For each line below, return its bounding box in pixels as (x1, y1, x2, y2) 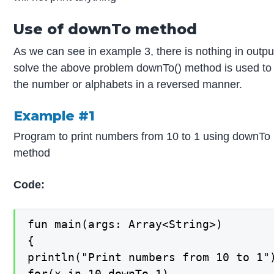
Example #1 (13, 107, 95, 124)
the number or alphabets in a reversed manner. (13, 78, 243, 91)
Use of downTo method (13, 20, 198, 38)
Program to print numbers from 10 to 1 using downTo (13, 130, 271, 143)
